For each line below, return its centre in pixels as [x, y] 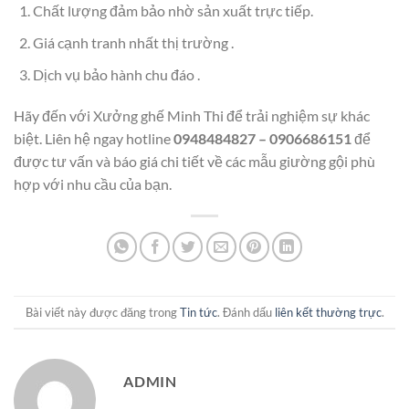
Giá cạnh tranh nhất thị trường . [133, 42]
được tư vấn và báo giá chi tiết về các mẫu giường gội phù [194, 162]
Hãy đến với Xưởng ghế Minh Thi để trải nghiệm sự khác [192, 116]
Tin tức [198, 312]
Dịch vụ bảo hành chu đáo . [116, 74]
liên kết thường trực [328, 312]
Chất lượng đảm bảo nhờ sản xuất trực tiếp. [173, 11]
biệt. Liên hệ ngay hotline [94, 139]
